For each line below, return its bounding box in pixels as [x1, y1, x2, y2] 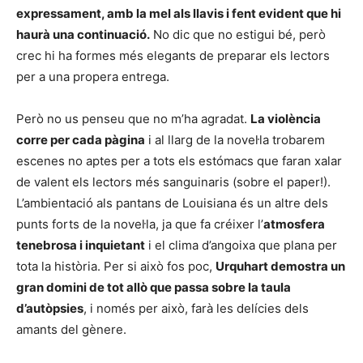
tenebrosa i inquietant [16, 237, 145, 253]
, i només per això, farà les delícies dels [83, 300, 309, 316]
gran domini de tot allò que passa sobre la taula [16, 279, 291, 295]
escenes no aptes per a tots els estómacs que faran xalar [16, 152, 342, 169]
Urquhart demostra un [216, 258, 345, 274]
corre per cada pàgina [16, 131, 145, 147]
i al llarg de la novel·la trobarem [145, 131, 325, 147]
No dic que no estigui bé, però [150, 26, 326, 42]
